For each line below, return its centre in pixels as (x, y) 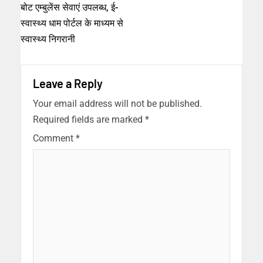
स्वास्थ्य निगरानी (48, 39)
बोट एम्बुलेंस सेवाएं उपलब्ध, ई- (69, 7)
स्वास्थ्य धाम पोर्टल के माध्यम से (72, 23)
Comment (54, 138)
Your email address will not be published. (117, 103)
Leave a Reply (68, 83)
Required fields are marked (89, 119)
